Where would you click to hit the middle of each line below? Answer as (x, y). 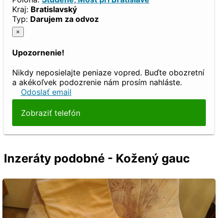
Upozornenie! (38, 52)
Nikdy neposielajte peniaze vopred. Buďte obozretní (108, 72)
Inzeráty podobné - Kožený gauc (97, 158)
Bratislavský (54, 9)
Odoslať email (46, 92)
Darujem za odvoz (64, 19)
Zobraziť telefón (50, 113)
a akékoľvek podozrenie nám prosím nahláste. (97, 82)
